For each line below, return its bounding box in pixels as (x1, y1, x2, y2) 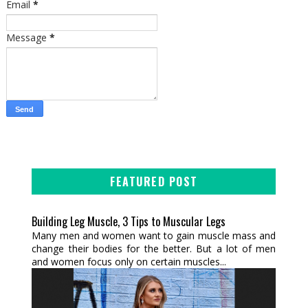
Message (5, 31, 49, 45)
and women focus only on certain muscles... (32, 255, 227, 269)
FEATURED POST (110, 173, 198, 190)
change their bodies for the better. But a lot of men (32, 242, 276, 256)
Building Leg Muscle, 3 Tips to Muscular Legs (32, 212, 226, 230)
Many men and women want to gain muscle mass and (32, 229, 276, 243)
